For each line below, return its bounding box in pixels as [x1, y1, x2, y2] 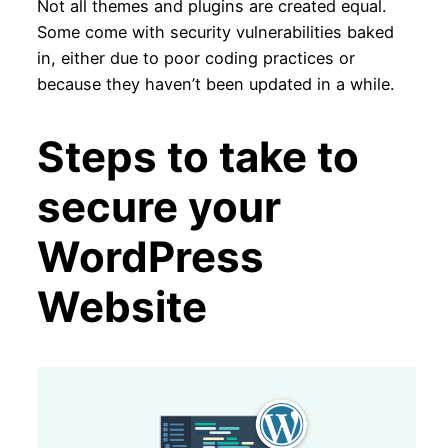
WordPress [36, 230, 264, 282]
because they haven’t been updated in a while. [36, 73, 394, 94]
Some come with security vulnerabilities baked [36, 21, 394, 42]
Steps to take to [36, 130, 359, 182]
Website [36, 280, 207, 332]
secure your [36, 180, 281, 232]
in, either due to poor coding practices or [36, 47, 355, 68]
